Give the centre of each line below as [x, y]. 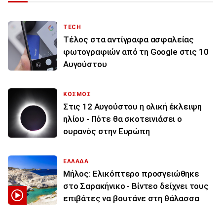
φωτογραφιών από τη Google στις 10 [136, 52]
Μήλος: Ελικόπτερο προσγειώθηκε [131, 173]
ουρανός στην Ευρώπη [107, 131]
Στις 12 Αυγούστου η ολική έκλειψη [132, 106]
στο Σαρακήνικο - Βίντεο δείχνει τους [136, 186]
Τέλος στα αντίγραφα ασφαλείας [129, 39]
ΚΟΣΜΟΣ [77, 94]
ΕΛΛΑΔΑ [76, 161]
